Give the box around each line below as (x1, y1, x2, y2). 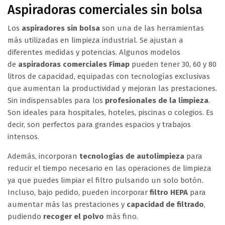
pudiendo (8, 211, 43, 221)
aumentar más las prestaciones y (8, 199, 127, 209)
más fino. (106, 211, 138, 221)
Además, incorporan (8, 151, 79, 161)
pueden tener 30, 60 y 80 (130, 59, 216, 69)
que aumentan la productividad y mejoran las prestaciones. (8, 83, 217, 93)
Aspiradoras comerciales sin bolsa (8, 2, 202, 18)
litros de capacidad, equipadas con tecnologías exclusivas (8, 71, 210, 81)
